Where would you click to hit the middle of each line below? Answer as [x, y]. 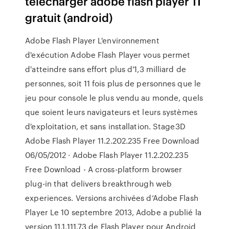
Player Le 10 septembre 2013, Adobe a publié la [113, 212]
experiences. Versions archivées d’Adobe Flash [112, 198]
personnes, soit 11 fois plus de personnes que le [113, 83]
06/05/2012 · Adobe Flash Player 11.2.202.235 [107, 155]
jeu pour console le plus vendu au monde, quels [114, 98]
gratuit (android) [69, 17]
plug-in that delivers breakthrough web [99, 184]
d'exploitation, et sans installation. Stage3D [105, 126]
